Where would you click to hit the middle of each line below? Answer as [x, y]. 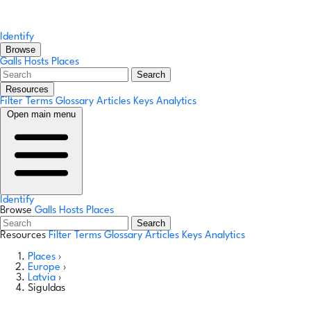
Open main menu [41, 114]
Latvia [43, 278]
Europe [45, 268]
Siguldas [47, 288]
